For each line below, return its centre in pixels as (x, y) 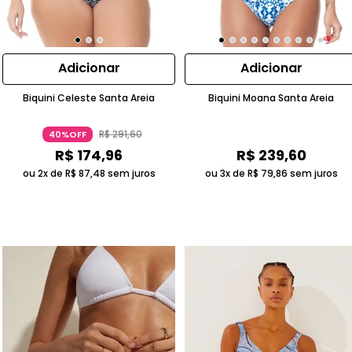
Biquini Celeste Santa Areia (89, 98)
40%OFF (67, 135)
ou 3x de (226, 174)
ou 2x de (44, 174)
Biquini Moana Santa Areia (271, 98)
